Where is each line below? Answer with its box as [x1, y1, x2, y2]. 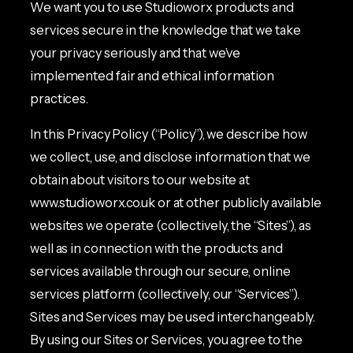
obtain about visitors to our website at [30, 172, 251, 188]
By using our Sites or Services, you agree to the [30, 332, 303, 348]
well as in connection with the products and [30, 240, 283, 257]
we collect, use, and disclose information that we [30, 149, 311, 165]
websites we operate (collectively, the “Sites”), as [30, 217, 311, 234]
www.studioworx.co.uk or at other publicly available [30, 195, 321, 211]
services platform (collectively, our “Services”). [30, 286, 300, 303]
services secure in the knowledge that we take [30, 22, 301, 39]
